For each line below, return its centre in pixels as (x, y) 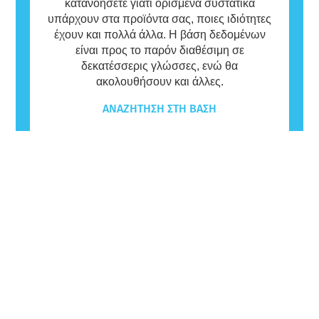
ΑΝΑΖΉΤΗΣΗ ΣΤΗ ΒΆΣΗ (159, 108)
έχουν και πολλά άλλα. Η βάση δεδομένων (159, 34)
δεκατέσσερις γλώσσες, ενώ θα (159, 66)
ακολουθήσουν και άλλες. (159, 81)
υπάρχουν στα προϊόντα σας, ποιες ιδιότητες (159, 19)
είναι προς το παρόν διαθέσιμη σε (159, 50)
